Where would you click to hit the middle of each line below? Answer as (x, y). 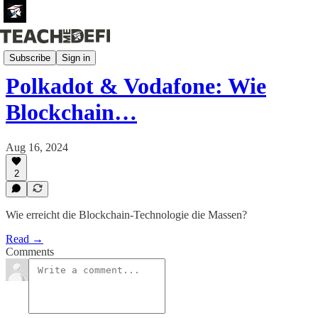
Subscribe (30, 57)
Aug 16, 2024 (37, 147)
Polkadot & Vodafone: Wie (136, 86)
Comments (30, 252)
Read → (24, 239)
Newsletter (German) (53, 51)
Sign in (76, 57)
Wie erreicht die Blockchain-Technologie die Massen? (126, 215)
